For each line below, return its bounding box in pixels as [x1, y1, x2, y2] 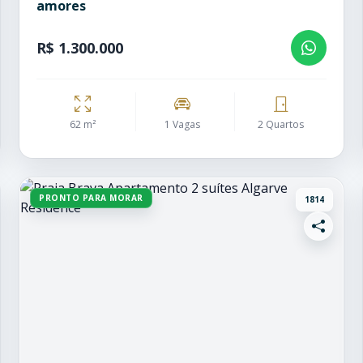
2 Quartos [258, 117, 304, 131]
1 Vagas [164, 117, 200, 131]
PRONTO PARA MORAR [39, 192, 143, 203]
